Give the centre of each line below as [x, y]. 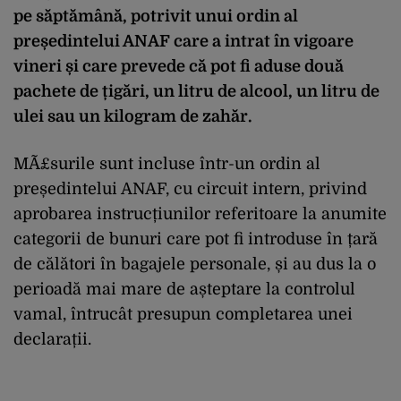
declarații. [52, 339]
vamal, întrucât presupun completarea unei [183, 314]
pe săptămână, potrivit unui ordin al [156, 16]
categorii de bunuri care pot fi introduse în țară [196, 239]
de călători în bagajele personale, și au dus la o [195, 264]
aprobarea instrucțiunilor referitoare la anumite [200, 213]
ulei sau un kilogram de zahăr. [132, 116]
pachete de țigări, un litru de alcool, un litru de [196, 91]
